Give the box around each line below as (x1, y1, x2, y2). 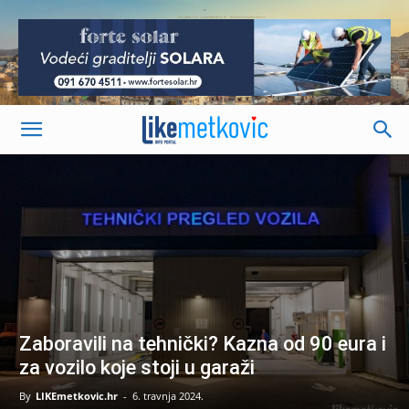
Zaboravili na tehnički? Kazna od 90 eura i (19, 331, 386, 355)
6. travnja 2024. (132, 388, 204, 403)
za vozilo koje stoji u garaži (19, 355, 255, 379)
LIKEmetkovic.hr (36, 388, 118, 403)
